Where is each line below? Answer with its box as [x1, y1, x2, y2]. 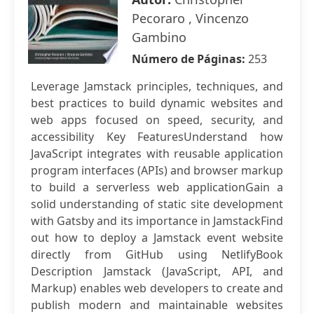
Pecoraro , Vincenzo [132, 10, 249, 27]
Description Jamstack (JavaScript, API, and [31, 264, 283, 279]
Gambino [132, 29, 186, 46]
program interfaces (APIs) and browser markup [31, 163, 283, 178]
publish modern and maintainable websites [31, 297, 283, 313]
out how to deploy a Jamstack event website [31, 230, 283, 245]
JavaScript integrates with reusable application [31, 146, 283, 161]
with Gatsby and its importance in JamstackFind [31, 213, 283, 228]
